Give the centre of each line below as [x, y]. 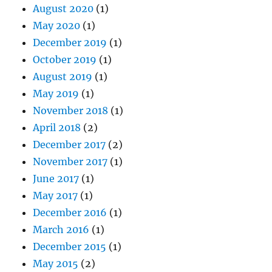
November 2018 [71, 110]
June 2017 [56, 178]
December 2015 [70, 246]
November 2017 [70, 161]
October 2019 [65, 59]
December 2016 [70, 212]
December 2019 [70, 42]
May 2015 [56, 263]
